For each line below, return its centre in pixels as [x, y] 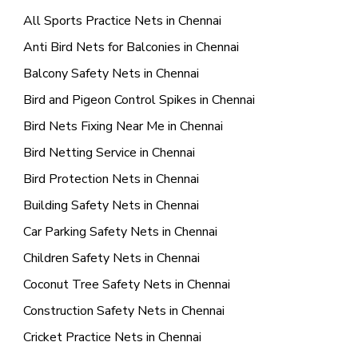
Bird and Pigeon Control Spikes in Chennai [139, 100]
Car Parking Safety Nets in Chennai [120, 232]
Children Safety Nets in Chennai [111, 259]
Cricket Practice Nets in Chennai [112, 338]
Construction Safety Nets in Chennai [123, 311]
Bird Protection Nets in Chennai [111, 179]
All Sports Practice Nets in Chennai [122, 21]
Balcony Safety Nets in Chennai [111, 74]
